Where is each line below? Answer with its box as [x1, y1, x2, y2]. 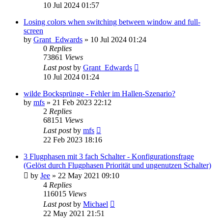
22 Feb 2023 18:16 [43, 135, 102, 144]
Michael [83, 199, 108, 208]
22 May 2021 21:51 [43, 209, 105, 218]
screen [24, 26, 43, 35]
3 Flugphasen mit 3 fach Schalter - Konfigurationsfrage [24, 152, 194, 161]
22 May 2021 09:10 [58, 171, 119, 180]
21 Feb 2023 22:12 [53, 98, 111, 107]
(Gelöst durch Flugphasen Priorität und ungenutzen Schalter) [24, 161, 211, 169]
